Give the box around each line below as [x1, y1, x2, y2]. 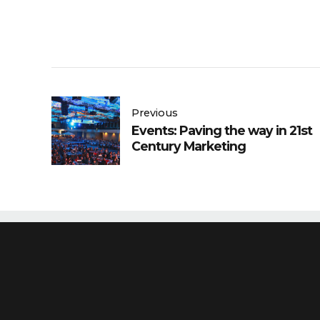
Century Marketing [131, 138, 246, 154]
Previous [131, 106, 178, 119]
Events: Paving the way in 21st [131, 122, 312, 138]
